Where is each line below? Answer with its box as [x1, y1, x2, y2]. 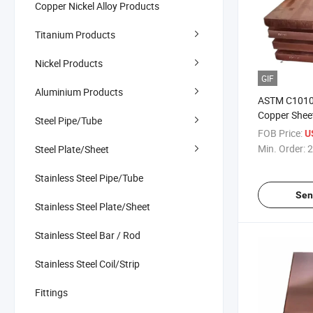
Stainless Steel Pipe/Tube [35, 170, 143, 184]
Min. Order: [258, 142, 305, 156]
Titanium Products [35, 27, 115, 41]
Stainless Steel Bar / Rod [35, 228, 140, 242]
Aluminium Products [35, 85, 123, 99]
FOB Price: [258, 126, 303, 140]
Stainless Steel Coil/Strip [35, 256, 140, 270]
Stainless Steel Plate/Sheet [35, 199, 150, 213]
